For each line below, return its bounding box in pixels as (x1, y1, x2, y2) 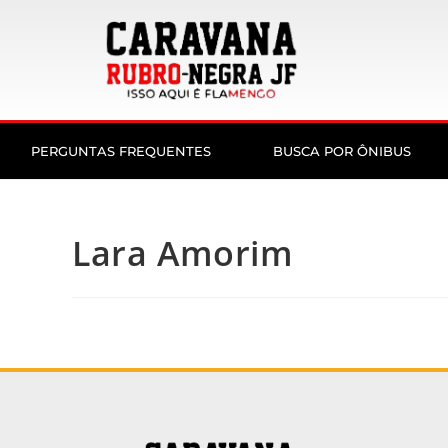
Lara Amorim (72, 230, 294, 276)
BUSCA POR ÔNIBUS (273, 143, 411, 159)
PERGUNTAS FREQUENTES (31, 143, 211, 159)
